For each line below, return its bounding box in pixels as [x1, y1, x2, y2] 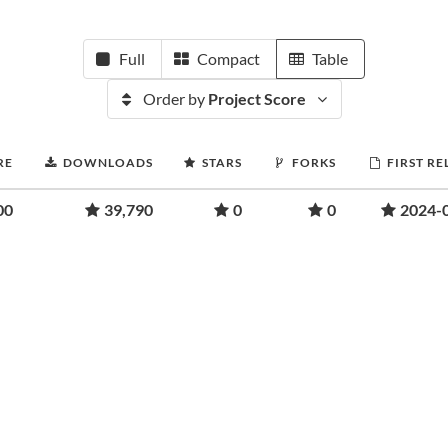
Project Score [207, 89, 306, 108]
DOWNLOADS [63, 155, 153, 170]
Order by [142, 89, 208, 108]
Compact [197, 49, 260, 68]
